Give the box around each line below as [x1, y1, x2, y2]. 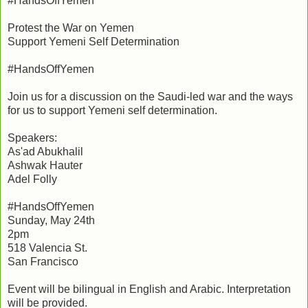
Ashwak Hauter [8, 159, 82, 171]
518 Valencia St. [8, 241, 87, 254]
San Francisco [8, 255, 78, 267]
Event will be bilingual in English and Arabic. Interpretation [8, 283, 291, 295]
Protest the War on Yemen [8, 21, 134, 34]
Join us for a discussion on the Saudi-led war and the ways [8, 90, 293, 102]
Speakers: [8, 131, 57, 144]
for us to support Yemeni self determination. [8, 104, 217, 116]
